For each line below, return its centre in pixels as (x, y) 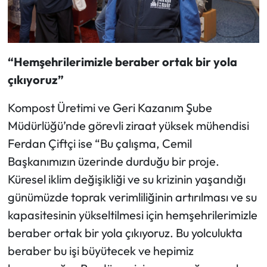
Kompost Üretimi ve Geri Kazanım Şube (110, 107)
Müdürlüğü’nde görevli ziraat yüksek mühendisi (128, 125)
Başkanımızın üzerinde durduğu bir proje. (113, 161)
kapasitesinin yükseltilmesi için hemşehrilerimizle (132, 215)
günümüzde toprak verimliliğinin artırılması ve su (132, 197)
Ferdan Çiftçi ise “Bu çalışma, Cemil (100, 143)
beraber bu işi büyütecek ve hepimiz (100, 250)
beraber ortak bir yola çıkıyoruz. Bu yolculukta (125, 232)
